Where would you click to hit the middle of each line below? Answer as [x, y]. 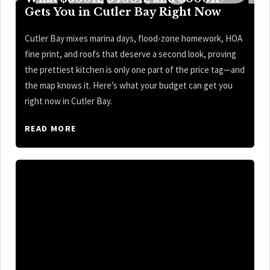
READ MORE [51, 129]
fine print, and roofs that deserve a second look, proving [130, 54]
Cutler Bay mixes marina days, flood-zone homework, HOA [133, 39]
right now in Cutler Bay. [68, 101]
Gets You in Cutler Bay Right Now [123, 12]
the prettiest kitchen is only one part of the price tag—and [135, 70]
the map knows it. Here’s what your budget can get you [129, 86]
